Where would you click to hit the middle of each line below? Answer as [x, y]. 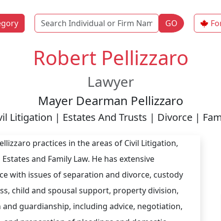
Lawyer [110, 81]
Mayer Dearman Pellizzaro [110, 100]
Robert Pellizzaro [110, 57]
